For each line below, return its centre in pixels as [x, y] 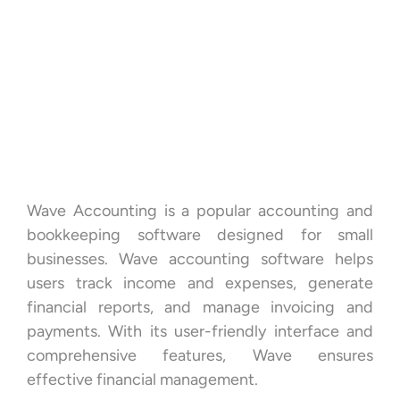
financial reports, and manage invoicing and [200, 308]
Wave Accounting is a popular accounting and [200, 211]
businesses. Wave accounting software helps [200, 259]
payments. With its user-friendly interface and [200, 332]
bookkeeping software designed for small [200, 235]
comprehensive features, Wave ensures [200, 356]
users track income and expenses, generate [200, 283]
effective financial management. [144, 380]
